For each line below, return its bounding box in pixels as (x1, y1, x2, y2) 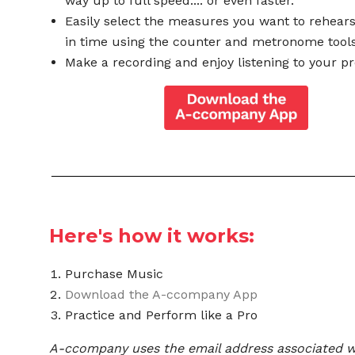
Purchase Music (65, 266, 164, 282)
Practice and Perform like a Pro (65, 307, 258, 323)
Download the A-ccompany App (65, 287, 258, 303)
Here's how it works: (49, 224, 255, 248)
